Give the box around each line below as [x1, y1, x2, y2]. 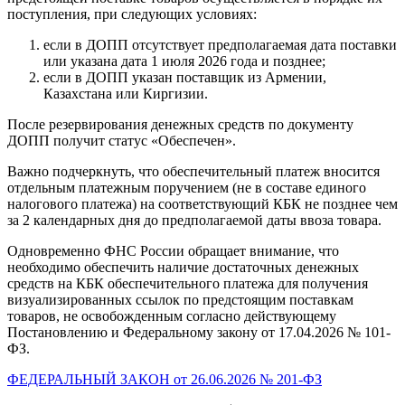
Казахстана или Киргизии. [43, 86, 208, 102]
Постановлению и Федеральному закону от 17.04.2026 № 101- [7, 325, 391, 341]
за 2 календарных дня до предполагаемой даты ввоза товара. [7, 212, 381, 229]
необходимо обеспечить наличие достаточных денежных [7, 259, 359, 276]
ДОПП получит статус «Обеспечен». [7, 133, 236, 149]
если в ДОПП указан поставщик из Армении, [43, 70, 326, 86]
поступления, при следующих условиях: [7, 6, 257, 23]
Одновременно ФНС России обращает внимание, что [7, 243, 339, 259]
